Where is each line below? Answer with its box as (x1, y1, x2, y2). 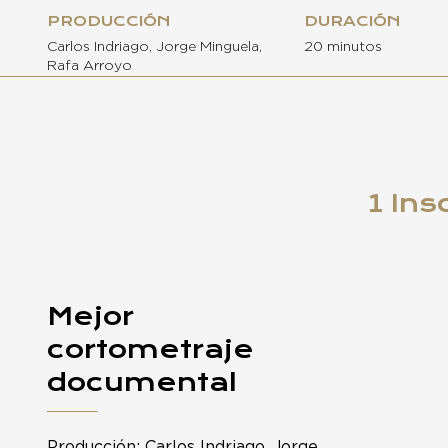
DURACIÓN (304, 11, 401, 30)
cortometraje (47, 333, 254, 364)
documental (47, 366, 237, 397)
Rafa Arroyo (47, 58, 132, 73)
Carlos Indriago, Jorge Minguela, (47, 39, 262, 54)
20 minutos (304, 39, 382, 54)
